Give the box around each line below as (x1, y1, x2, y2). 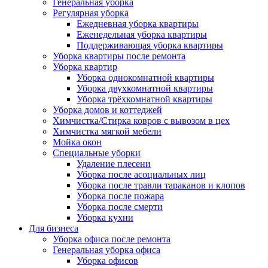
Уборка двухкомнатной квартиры (77, 83, 213, 93)
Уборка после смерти (77, 201, 163, 212)
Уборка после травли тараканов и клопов (77, 179, 245, 190)
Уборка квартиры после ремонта (53, 50, 185, 61)
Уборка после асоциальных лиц (77, 169, 206, 179)
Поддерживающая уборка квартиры (77, 39, 223, 50)
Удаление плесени (77, 158, 151, 169)
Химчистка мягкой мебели (53, 126, 162, 136)
